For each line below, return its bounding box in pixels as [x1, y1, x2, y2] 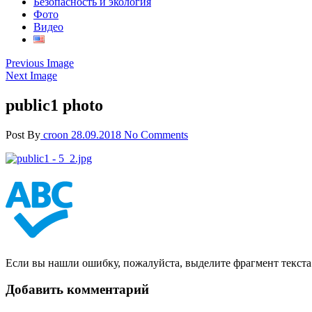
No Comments [124, 128, 188, 141]
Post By [6, 128, 40, 141]
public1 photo [6, 95, 103, 114]
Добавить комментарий [6, 282, 149, 297]
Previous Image [6, 57, 74, 69]
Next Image [6, 70, 57, 81]
